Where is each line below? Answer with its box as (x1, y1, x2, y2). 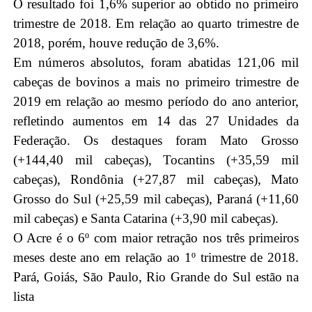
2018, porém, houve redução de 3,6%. (13, 36, 219, 51)
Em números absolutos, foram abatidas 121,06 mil (13, 55, 299, 70)
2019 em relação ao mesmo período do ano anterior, (13, 94, 299, 109)
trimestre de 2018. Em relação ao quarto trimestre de (13, 16, 299, 31)
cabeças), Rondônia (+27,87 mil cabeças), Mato (13, 172, 299, 187)
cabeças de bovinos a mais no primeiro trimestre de (13, 75, 299, 90)
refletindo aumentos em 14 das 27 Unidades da (13, 114, 299, 129)
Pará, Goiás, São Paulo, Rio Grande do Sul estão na (13, 270, 299, 285)
